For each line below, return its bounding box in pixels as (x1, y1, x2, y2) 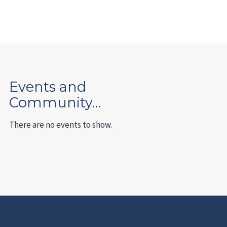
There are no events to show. (9, 119, 112, 131)
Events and (9, 78, 87, 95)
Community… (9, 94, 101, 111)
